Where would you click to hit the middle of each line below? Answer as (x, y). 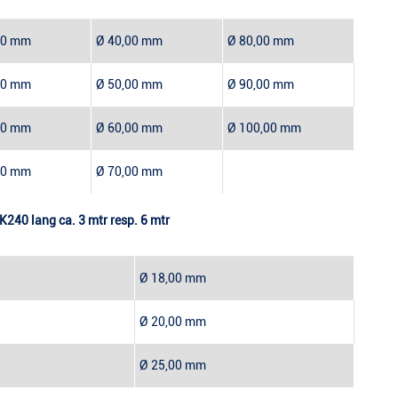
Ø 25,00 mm (173, 366)
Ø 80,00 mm (261, 41)
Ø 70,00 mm (129, 172)
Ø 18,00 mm (173, 279)
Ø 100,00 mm (264, 128)
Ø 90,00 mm (261, 85)
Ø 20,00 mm (173, 322)
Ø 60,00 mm (129, 128)
